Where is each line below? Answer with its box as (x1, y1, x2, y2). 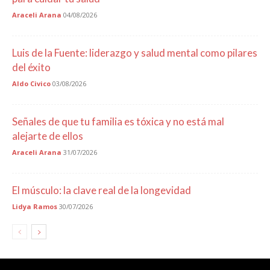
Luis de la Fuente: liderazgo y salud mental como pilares (12, 46, 257, 59)
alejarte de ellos (12, 129, 83, 142)
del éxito (12, 60, 51, 74)
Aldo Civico (12, 78, 51, 88)
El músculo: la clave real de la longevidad (12, 183, 191, 196)
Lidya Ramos (12, 201, 57, 211)
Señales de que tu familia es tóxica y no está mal (12, 115, 224, 128)
